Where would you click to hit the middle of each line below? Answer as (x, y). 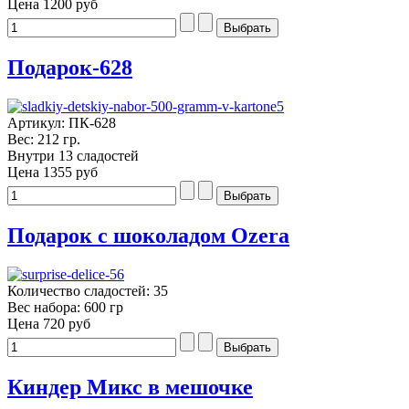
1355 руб (70, 172)
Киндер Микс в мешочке (130, 387)
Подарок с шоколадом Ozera (148, 235)
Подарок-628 (70, 68)
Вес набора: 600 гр (65, 307)
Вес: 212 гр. (44, 139)
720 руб (67, 323)
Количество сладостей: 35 (88, 290)
